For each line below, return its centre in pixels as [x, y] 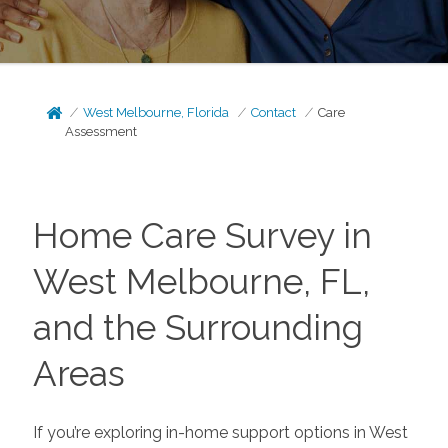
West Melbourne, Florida [156, 112]
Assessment [101, 131]
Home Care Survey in [202, 235]
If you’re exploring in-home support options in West [220, 432]
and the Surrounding [197, 327]
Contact [274, 112]
